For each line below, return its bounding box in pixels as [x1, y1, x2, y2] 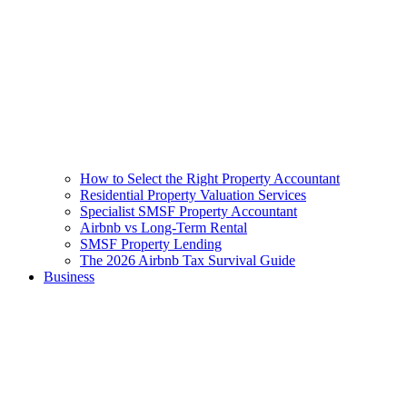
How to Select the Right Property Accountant [80, 171, 340, 187]
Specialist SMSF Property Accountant [80, 203, 297, 220]
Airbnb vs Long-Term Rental [80, 220, 247, 236]
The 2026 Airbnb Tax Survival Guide [80, 253, 295, 269]
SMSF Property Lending [80, 236, 222, 253]
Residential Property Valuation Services [80, 187, 306, 203]
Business [44, 269, 94, 285]
